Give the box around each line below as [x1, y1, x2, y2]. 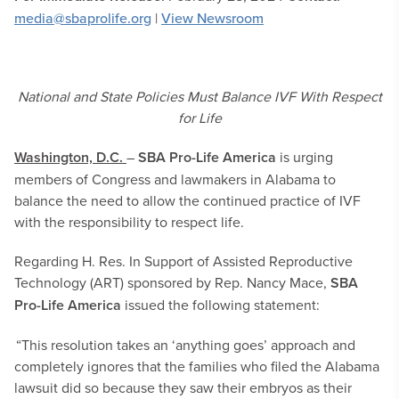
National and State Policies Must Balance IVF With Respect [17, 86, 382, 106]
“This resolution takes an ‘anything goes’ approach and [14, 335, 355, 354]
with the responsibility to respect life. [14, 212, 244, 232]
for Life [177, 108, 222, 127]
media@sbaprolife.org [14, 8, 151, 28]
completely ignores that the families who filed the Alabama [14, 356, 379, 376]
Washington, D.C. [14, 147, 126, 167]
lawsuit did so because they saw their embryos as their [14, 378, 352, 397]
